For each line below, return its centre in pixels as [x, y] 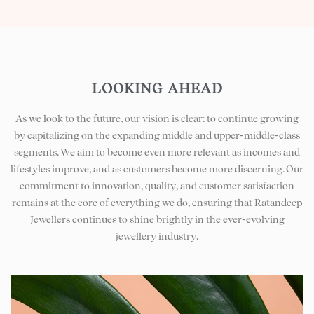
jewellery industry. [157, 236]
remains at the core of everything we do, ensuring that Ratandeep [157, 202]
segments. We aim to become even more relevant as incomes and [157, 152]
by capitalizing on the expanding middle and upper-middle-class [157, 135]
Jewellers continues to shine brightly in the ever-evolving [157, 219]
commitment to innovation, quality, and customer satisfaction [157, 185]
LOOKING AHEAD [157, 88]
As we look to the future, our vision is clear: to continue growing [157, 118]
